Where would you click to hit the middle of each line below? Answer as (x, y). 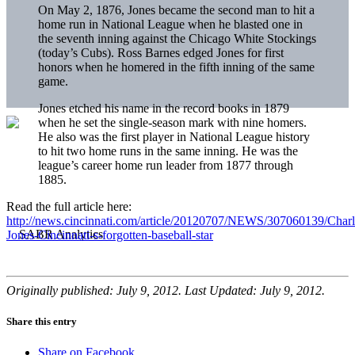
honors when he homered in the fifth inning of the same (176, 67)
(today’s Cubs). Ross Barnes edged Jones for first (161, 52)
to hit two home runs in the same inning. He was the (168, 151)
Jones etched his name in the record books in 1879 (164, 108)
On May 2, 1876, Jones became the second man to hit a (176, 10)
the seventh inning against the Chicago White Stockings (177, 38)
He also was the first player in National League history (174, 136)
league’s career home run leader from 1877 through (166, 165)
